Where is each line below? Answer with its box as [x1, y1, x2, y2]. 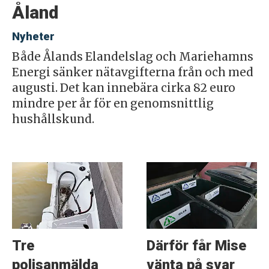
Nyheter [11, 30, 55, 44]
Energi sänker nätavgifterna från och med [11, 65, 253, 80]
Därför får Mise [146, 237, 246, 255]
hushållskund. [11, 112, 94, 127]
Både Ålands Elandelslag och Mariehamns [11, 50, 253, 64]
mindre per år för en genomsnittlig [11, 97, 214, 111]
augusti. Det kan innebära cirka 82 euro [11, 81, 235, 95]
